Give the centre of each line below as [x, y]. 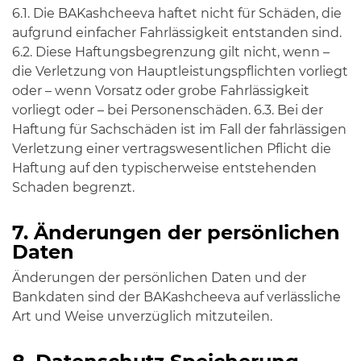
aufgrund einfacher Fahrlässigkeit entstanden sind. [177, 33]
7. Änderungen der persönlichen [176, 232]
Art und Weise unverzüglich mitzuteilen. [142, 316]
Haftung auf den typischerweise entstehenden [164, 168]
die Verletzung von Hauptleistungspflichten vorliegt [180, 71]
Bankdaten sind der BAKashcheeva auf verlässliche [176, 297]
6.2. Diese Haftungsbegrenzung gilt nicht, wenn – [171, 52]
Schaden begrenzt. [73, 187]
